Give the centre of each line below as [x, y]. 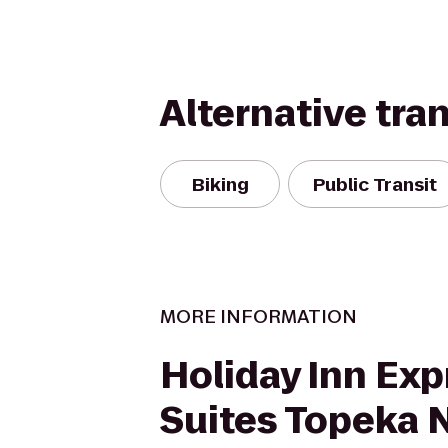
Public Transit [375, 184]
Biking [220, 184]
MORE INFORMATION [258, 316]
